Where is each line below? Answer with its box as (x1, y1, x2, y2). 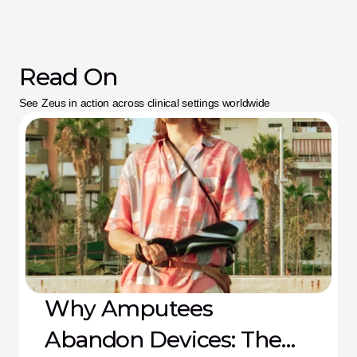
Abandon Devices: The (45, 326, 281, 353)
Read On (19, 62, 118, 92)
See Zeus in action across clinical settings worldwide (19, 96, 271, 109)
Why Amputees (45, 295, 213, 322)
